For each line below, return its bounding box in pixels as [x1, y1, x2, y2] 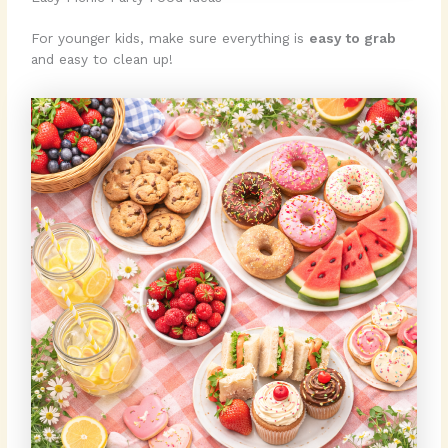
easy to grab [309, 30, 397, 47]
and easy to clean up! [31, 51, 174, 68]
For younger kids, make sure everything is [31, 30, 310, 47]
